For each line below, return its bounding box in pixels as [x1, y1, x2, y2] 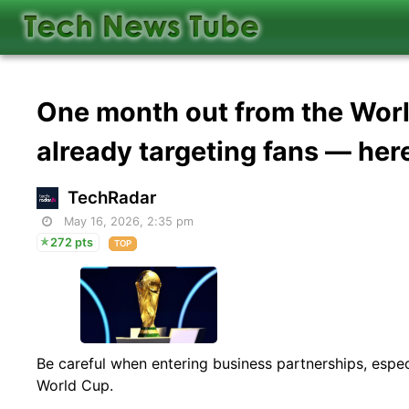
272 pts [50, 235, 94, 249]
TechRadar [68, 186, 157, 208]
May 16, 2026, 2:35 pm [64, 214, 194, 228]
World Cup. [37, 375, 114, 394]
